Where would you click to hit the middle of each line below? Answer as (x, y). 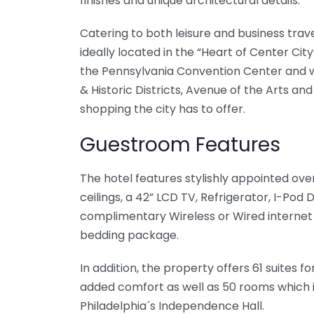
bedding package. (129, 235)
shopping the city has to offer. (163, 109)
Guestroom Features (180, 145)
